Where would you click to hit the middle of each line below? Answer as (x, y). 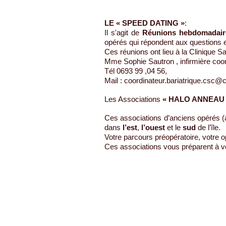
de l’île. (208, 127)
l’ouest (153, 127)
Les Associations (133, 99)
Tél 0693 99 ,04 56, (136, 71)
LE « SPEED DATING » (145, 23)
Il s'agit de (124, 33)
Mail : (114, 80)
